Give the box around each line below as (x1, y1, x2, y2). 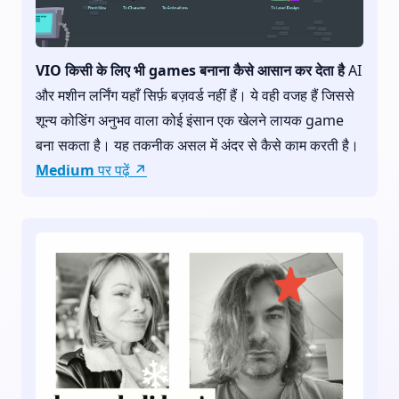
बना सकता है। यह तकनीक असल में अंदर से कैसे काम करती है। (36, 135, 359, 156)
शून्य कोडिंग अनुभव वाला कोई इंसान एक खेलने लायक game (36, 110, 344, 131)
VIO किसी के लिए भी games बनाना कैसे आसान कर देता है (36, 61, 345, 81)
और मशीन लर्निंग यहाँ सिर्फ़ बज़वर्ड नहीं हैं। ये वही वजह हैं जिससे (36, 85, 354, 106)
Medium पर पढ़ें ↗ (36, 160, 147, 181)
